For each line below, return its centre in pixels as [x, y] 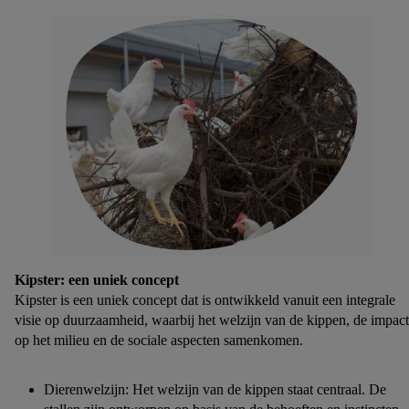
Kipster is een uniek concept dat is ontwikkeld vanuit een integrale [205, 300]
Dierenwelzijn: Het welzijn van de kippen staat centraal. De [215, 389]
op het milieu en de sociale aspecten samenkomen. [159, 340]
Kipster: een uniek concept [97, 280]
